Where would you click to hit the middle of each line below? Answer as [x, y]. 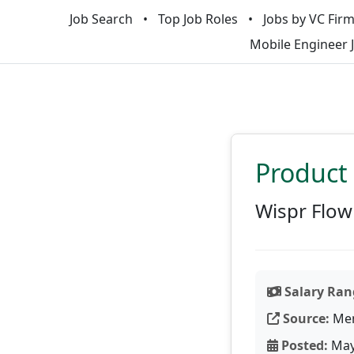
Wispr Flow [304, 211]
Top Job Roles [198, 19]
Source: [305, 318]
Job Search [101, 19]
